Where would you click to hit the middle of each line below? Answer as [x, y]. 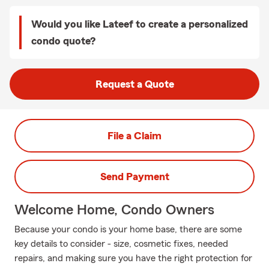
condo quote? [63, 41]
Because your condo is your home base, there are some [128, 229]
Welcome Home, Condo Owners [114, 210]
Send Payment [134, 177]
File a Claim [134, 136]
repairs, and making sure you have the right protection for [133, 258]
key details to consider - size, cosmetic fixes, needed [121, 244]
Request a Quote [134, 84]
